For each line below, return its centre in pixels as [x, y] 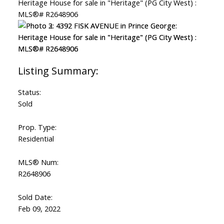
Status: [29, 92]
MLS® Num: [38, 162]
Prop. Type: [37, 127]
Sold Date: [35, 197]
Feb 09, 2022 [39, 209]
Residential [36, 139]
